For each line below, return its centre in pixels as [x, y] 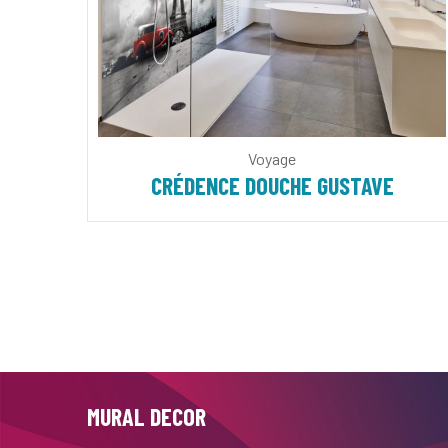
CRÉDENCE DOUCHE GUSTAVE [272, 185]
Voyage [272, 158]
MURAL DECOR [146, 416]
